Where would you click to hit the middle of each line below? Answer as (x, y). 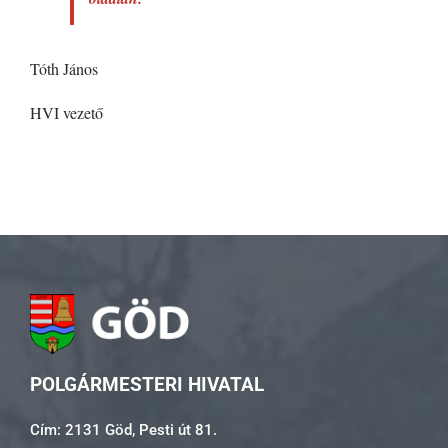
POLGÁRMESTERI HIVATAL (147, 385)
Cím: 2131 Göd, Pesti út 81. (123, 430)
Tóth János (64, 69)
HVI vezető (66, 113)
